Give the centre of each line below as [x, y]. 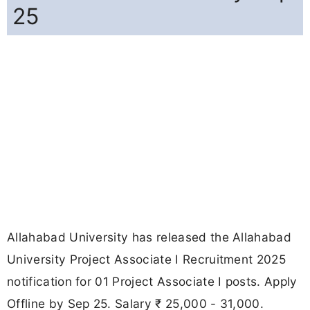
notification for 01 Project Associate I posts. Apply [152, 282]
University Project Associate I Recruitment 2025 [147, 259]
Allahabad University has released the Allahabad [149, 237]
